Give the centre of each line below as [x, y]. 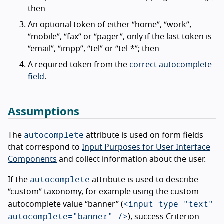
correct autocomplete [171, 65]
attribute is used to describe [144, 180]
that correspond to [45, 147]
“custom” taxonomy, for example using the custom [103, 192]
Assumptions [44, 112]
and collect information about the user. [131, 159]
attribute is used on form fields [144, 135]
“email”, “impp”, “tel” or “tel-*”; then [94, 49]
